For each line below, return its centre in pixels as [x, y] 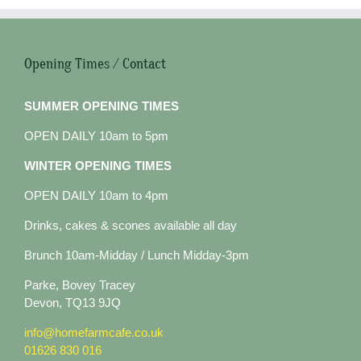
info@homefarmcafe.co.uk [94, 333]
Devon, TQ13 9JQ [73, 303]
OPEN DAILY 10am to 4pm [96, 196]
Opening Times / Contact [95, 64]
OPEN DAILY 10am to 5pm [96, 136]
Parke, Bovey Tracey [80, 285]
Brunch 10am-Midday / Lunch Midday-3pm [137, 255]
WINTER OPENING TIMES [98, 166]
